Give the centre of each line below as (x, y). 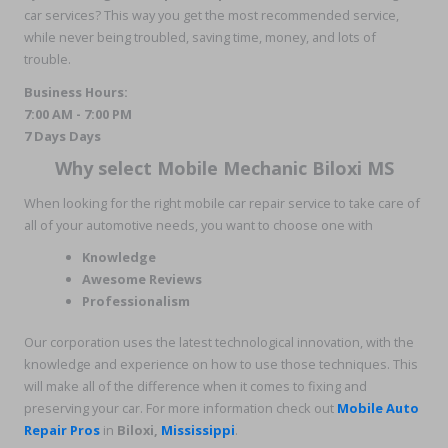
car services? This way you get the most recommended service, (211, 14)
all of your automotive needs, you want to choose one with (198, 224)
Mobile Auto (378, 408)
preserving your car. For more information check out (180, 408)
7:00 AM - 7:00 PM (78, 113)
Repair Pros (62, 430)
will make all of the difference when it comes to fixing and (195, 386)
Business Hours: (76, 91)
